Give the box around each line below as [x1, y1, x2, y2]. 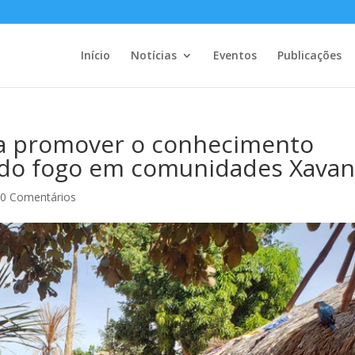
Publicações [277, 48, 342, 63]
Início [80, 48, 110, 63]
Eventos [212, 48, 257, 63]
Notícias [130, 48, 177, 63]
